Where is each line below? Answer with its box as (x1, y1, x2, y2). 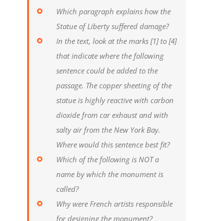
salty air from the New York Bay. (56, 125, 160, 135)
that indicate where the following (56, 51, 164, 61)
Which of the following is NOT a (56, 154, 159, 165)
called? (56, 184, 78, 194)
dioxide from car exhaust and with (56, 110, 168, 120)
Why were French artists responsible (56, 199, 173, 209)
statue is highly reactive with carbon (56, 95, 174, 106)
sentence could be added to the (56, 66, 158, 76)
